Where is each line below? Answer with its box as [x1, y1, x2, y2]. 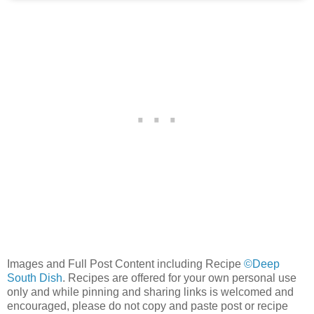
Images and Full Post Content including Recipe [7, 257, 244, 270]
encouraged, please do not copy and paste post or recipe [7, 299, 288, 312]
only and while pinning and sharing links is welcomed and [7, 285, 294, 298]
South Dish [7, 271, 62, 284]
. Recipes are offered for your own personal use [62, 271, 296, 284]
